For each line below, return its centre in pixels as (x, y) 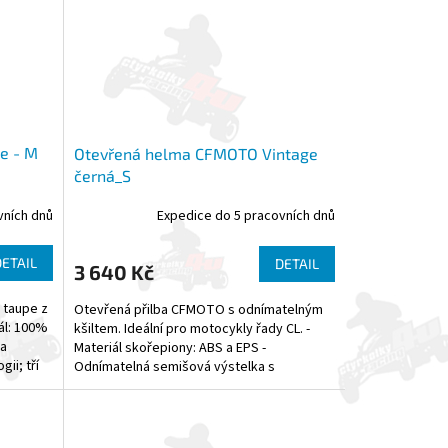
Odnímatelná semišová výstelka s (174, 366)
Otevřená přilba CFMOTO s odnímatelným (198, 309)
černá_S (102, 175)
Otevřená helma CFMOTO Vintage (195, 153)
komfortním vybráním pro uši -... (167, 385)
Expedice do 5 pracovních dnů (245, 216)
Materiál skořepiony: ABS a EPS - (169, 347)
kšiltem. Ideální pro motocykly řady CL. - (191, 328)
